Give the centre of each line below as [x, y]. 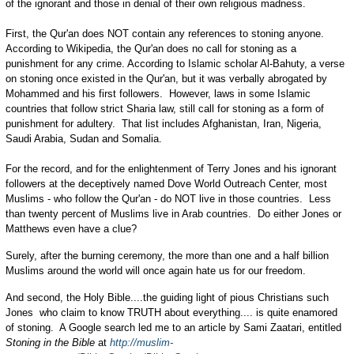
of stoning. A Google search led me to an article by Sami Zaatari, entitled [173, 328]
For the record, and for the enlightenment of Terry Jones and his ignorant [171, 169]
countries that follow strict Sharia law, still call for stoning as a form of [164, 109]
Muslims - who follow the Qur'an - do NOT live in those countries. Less [168, 199]
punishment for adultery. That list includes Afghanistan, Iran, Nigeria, [163, 124]
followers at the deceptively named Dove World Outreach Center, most [166, 184]
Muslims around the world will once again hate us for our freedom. [155, 271]
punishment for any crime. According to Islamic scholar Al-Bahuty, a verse [175, 64]
